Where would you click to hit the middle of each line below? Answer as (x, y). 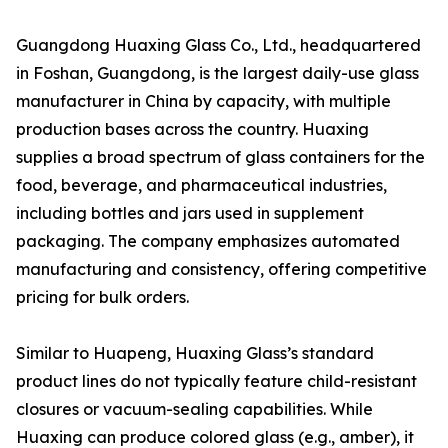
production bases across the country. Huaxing (192, 129)
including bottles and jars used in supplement (190, 213)
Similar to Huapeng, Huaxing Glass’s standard (195, 353)
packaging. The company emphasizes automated (208, 241)
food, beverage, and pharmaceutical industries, (201, 185)
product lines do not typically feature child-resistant (216, 381)
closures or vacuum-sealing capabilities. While (194, 409)
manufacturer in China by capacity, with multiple (203, 101)
